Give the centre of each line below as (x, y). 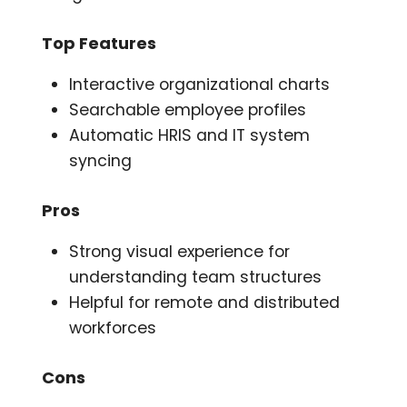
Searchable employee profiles (188, 109)
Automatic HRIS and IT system (190, 135)
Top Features (99, 43)
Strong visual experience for (180, 251)
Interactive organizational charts (200, 84)
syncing (101, 160)
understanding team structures (196, 277)
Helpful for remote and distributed (205, 302)
